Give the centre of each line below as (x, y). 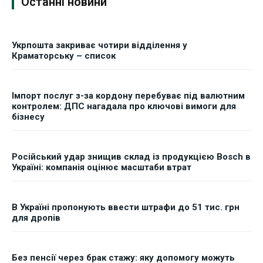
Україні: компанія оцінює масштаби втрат (102, 168)
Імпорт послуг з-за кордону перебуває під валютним (128, 96)
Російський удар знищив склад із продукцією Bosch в (131, 157)
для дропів (36, 218)
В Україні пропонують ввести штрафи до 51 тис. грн (126, 208)
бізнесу (28, 117)
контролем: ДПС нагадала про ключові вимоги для (124, 107)
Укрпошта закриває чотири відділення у (100, 45)
